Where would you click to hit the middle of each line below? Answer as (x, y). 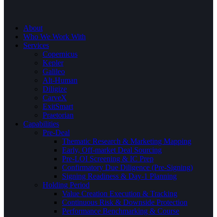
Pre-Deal (56, 133)
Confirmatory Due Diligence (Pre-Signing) (127, 168)
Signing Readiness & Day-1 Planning (119, 176)
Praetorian (58, 115)
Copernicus (60, 54)
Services (36, 46)
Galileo (54, 72)
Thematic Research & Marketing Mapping (127, 141)
